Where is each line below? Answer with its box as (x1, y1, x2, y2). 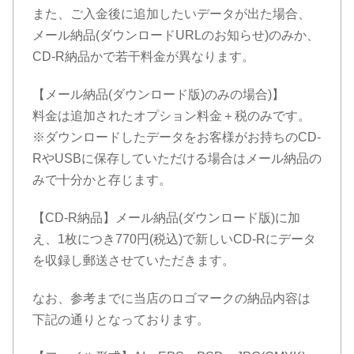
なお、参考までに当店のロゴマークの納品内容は (32, 291, 311, 305)
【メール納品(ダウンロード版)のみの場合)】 (32, 88, 284, 102)
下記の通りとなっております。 (32, 312, 209, 326)
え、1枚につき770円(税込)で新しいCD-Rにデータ (32, 232, 316, 246)
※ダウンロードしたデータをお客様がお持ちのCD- (32, 130, 321, 145)
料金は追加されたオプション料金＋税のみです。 (32, 109, 311, 123)
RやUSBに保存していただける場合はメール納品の (32, 152, 322, 166)
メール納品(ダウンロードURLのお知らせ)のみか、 (32, 28, 319, 43)
